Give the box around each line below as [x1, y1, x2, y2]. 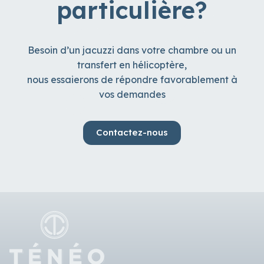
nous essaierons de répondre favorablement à [27, 73, 237, 85]
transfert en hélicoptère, [77, 58, 187, 71]
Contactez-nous [96, 127, 168, 138]
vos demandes [98, 88, 166, 100]
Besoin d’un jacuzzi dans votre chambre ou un [28, 44, 236, 56]
